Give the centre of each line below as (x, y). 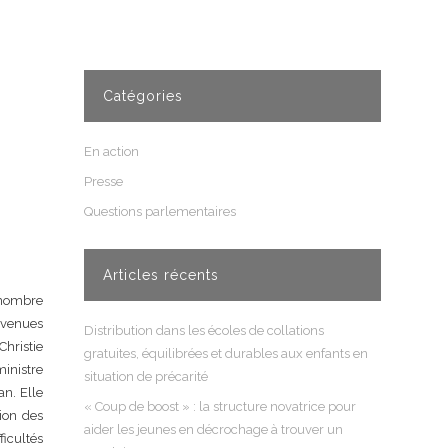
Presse (104, 181)
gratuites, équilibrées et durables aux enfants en (226, 353)
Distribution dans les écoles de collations (204, 330)
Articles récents (161, 275)
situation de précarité (146, 376)
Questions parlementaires (160, 211)
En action (112, 151)
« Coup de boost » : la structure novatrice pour (220, 406)
